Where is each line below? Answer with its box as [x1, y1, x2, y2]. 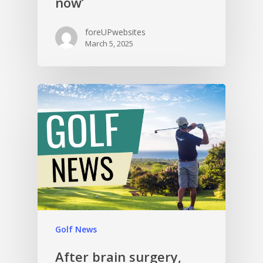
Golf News [55, 223, 97, 235]
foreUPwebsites [85, 26, 146, 38]
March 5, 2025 [85, 38, 133, 49]
